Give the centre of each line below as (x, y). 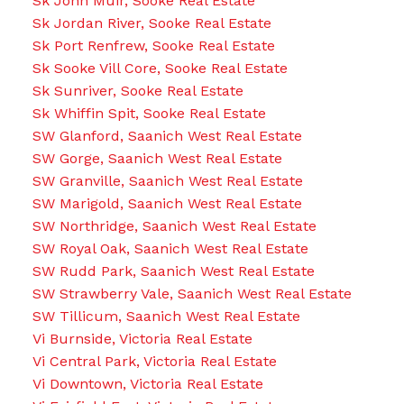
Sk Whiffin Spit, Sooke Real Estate (149, 114)
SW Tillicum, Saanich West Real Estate (166, 317)
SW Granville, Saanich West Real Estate (167, 181)
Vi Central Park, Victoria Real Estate (154, 362)
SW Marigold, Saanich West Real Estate (167, 204)
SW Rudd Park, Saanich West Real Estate (173, 271)
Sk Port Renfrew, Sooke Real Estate (153, 46)
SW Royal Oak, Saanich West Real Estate (170, 249)
